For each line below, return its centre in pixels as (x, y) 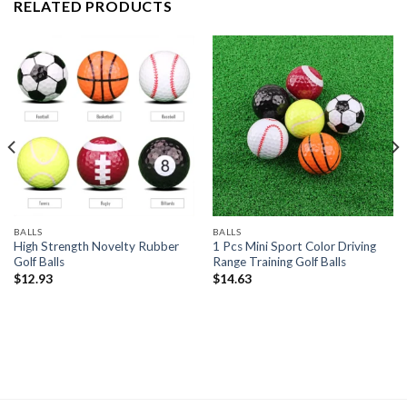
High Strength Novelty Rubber (96, 247)
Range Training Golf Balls (279, 262)
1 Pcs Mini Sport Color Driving (294, 247)
